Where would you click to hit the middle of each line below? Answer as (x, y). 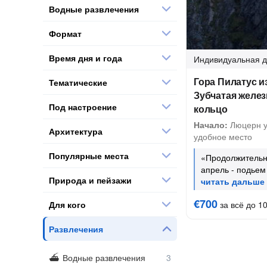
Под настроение (83, 106)
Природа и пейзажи (90, 180)
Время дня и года (86, 58)
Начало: (211, 125)
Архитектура (76, 131)
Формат (65, 33)
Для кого (67, 204)
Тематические (78, 82)
